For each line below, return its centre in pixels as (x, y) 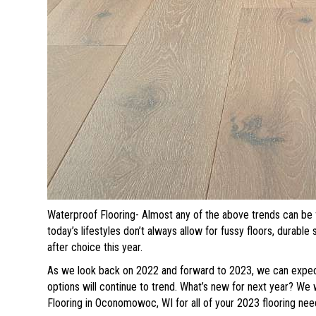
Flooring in (72, 303)
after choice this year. (95, 247)
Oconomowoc (126, 303)
